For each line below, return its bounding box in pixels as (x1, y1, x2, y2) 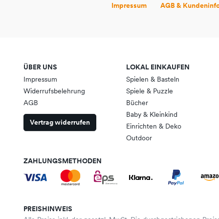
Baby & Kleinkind (126, 110, 177, 119)
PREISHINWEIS (23, 204, 72, 213)
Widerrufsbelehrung (23, 87, 85, 95)
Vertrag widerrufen (30, 118, 90, 127)
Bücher (126, 98, 148, 107)
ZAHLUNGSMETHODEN (23, 156, 102, 165)
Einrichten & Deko (126, 122, 181, 131)
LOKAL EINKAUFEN (126, 63, 190, 71)
